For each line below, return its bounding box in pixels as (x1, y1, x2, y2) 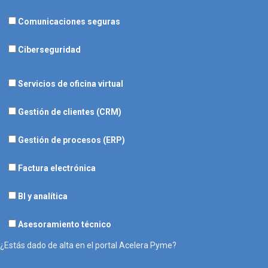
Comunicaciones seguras (18, 16, 120, 26)
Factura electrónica (18, 163, 96, 173)
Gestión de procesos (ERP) (18, 135, 125, 145)
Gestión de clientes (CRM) (18, 106, 121, 117)
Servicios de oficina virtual (18, 78, 123, 89)
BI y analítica (18, 191, 68, 201)
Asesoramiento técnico (18, 219, 111, 229)
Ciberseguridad (18, 44, 81, 54)
